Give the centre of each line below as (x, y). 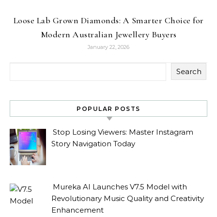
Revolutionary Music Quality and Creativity (128, 199)
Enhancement (78, 210)
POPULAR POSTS (108, 109)
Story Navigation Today (93, 144)
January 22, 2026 (108, 47)
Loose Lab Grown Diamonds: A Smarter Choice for (108, 20)
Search (189, 71)
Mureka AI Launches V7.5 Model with (120, 187)
